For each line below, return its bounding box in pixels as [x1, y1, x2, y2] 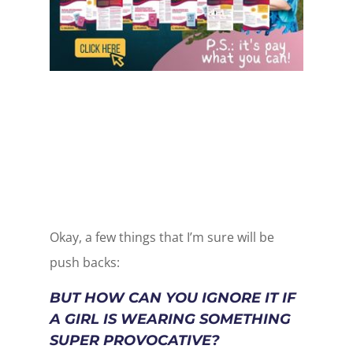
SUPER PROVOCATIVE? [49, 331, 220, 349]
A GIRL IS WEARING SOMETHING [49, 310, 291, 328]
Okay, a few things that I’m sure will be [49, 228, 274, 246]
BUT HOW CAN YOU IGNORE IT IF [49, 288, 296, 307]
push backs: [49, 253, 120, 271]
